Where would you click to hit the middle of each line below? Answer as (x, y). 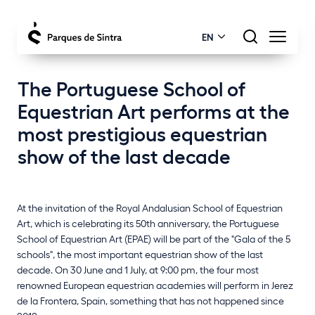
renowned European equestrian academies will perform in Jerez (155, 285)
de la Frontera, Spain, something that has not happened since (150, 300)
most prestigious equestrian (142, 133)
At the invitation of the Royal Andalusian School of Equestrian (150, 207)
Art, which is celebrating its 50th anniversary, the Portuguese (148, 223)
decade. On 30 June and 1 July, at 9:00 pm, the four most (138, 269)
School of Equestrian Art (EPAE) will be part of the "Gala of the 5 (154, 238)
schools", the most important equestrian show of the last (140, 254)
